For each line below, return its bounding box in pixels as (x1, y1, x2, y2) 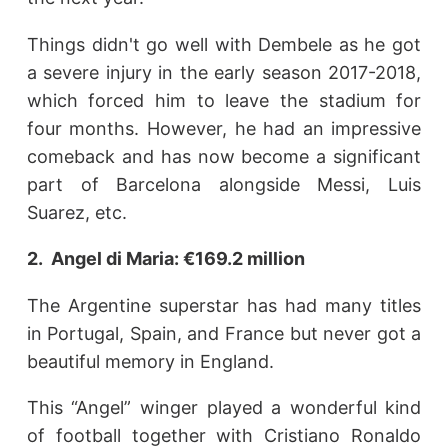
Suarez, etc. (26, 201, 127, 223)
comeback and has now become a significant (26, 145, 422, 167)
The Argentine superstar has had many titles (26, 294, 422, 316)
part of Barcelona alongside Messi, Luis (26, 173, 422, 195)
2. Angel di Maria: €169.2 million (26, 248, 305, 270)
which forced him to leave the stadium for (26, 89, 422, 111)
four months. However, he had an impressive (26, 117, 422, 139)
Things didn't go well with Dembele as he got (26, 33, 422, 55)
